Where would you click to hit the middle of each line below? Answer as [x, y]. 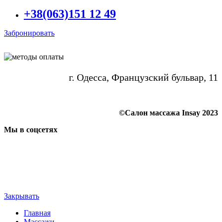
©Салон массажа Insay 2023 [168, 113]
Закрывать [22, 196]
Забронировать [29, 33]
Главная [37, 213]
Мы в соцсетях [31, 130]
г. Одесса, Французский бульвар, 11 [143, 78]
